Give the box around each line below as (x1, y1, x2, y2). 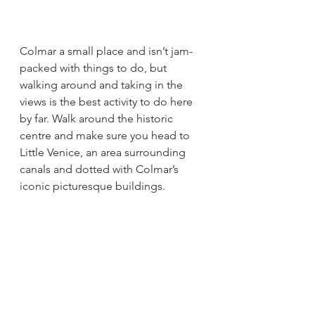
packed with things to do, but (20, 60, 169, 75)
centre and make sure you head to (20, 128, 193, 142)
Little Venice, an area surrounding (20, 145, 188, 159)
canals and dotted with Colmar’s (20, 162, 181, 176)
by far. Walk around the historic (20, 111, 176, 125)
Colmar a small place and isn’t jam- (20, 44, 193, 58)
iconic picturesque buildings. (20, 179, 168, 193)
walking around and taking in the (20, 77, 186, 91)
